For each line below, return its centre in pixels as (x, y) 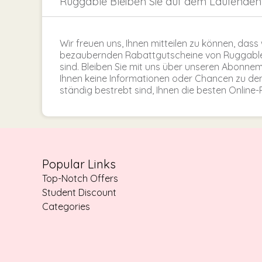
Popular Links (79, 164)
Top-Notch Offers (80, 179)
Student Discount (79, 193)
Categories (66, 207)
